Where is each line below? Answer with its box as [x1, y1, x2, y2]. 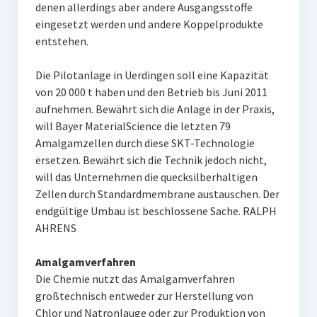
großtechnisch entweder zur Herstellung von [35, 289, 253, 303]
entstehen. [35, 34, 88, 48]
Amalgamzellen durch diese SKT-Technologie [35, 136, 255, 150]
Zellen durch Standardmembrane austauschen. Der [35, 187, 279, 201]
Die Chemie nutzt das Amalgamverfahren [35, 272, 235, 286]
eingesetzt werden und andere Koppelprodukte [35, 17, 263, 31]
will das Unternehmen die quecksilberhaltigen [35, 170, 258, 184]
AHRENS [35, 221, 76, 235]
